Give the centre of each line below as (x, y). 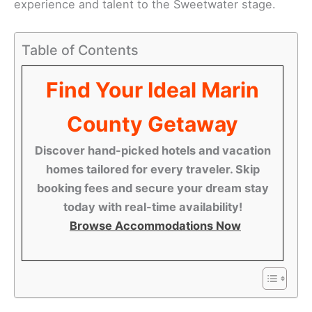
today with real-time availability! (153, 206)
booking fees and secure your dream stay (153, 188)
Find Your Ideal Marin (153, 89)
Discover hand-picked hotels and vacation (153, 150)
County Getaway (153, 124)
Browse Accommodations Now (155, 225)
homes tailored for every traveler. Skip (153, 169)
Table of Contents (80, 50)
